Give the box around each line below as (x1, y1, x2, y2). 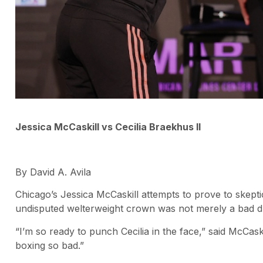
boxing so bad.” (15, 239, 84, 251)
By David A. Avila (15, 166, 91, 178)
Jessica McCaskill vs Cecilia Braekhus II (15, 121, 201, 133)
